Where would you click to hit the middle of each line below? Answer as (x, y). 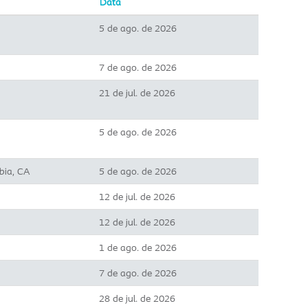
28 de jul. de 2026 (137, 298)
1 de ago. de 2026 (138, 247)
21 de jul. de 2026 (137, 93)
